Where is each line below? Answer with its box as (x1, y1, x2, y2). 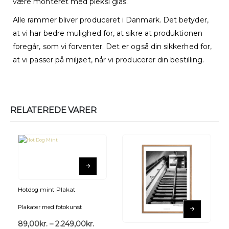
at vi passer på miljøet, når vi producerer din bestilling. (13, 55, 204, 64)
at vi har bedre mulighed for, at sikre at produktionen (13, 28, 202, 38)
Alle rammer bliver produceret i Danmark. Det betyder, (13, 15, 209, 25)
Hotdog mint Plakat (18, 186, 76, 194)
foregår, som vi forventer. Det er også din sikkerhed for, (13, 41, 212, 51)
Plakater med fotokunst (18, 203, 82, 211)
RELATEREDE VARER (10, 105, 97, 115)
